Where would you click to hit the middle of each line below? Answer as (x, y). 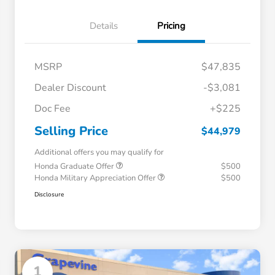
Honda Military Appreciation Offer (96, 178)
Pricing (171, 26)
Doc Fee (52, 109)
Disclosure (49, 195)
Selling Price (71, 131)
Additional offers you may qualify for (99, 153)
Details (104, 26)
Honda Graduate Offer (75, 167)
